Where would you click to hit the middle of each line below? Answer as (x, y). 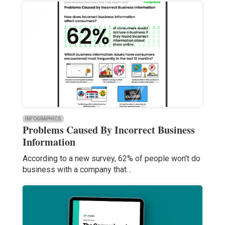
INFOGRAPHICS (43, 119)
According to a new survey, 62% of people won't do (111, 159)
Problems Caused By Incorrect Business (108, 130)
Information (49, 142)
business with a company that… (77, 170)
